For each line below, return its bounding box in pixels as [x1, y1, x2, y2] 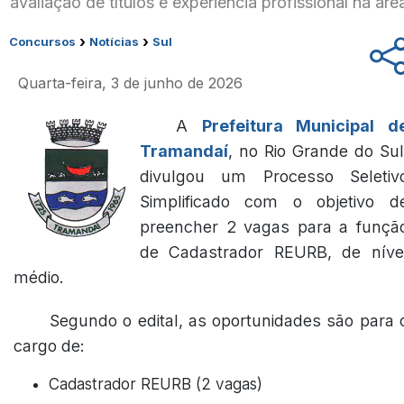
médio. [14, 268, 64, 287]
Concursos [9, 34, 76, 49]
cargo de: [14, 336, 85, 355]
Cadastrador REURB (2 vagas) [49, 375, 262, 393]
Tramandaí [140, 142, 228, 161]
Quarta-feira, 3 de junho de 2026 [18, 74, 243, 92]
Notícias [89, 34, 139, 49]
